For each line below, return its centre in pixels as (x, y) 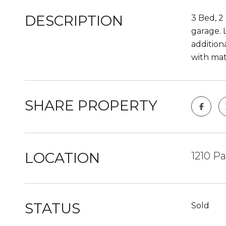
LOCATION (62, 158)
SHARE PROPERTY (91, 105)
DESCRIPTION (74, 21)
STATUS (52, 208)
